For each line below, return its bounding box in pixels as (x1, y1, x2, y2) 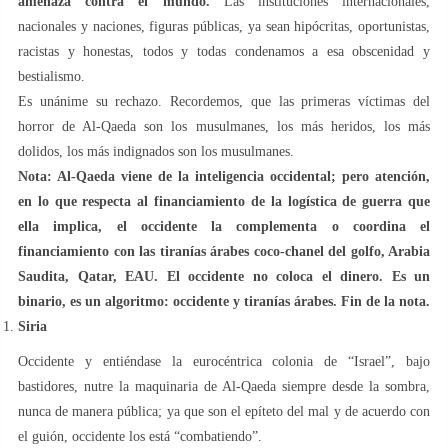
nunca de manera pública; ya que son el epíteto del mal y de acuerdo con (18, 404, 430, 420)
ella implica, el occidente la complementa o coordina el (18, 219, 430, 235)
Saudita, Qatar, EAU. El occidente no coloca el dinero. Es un (18, 269, 430, 285)
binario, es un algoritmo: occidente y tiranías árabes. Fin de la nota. (18, 294, 430, 310)
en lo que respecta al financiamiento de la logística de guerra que (18, 194, 430, 210)
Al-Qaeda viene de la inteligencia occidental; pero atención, (57, 169, 430, 185)
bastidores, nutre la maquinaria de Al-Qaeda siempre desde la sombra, (18, 379, 430, 395)
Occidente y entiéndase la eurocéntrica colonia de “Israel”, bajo (18, 354, 430, 370)
